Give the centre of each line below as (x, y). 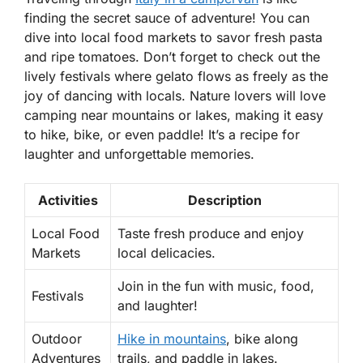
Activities (68, 200)
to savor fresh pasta (259, 37)
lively (42, 76)
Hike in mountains (172, 338)
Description (224, 200)
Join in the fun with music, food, (216, 286)
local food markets (139, 37)
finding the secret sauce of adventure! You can (167, 17)
